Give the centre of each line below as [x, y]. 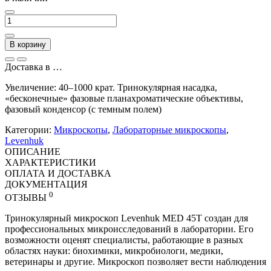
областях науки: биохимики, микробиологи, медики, [114, 250]
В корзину [28, 44]
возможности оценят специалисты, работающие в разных [124, 240]
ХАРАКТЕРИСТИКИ [51, 162]
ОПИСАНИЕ [33, 151]
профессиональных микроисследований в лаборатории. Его [129, 229]
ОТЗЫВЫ [27, 197]
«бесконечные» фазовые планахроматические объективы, [124, 98]
